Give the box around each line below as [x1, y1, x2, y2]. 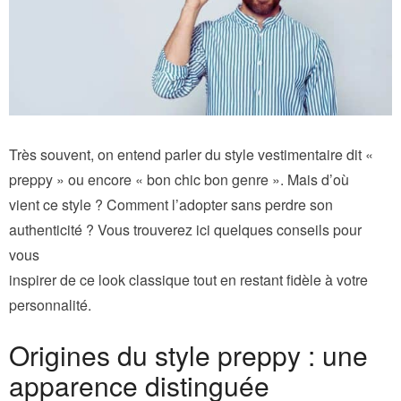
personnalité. [9, 294, 91, 315]
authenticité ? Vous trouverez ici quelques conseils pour [9, 218, 362, 240]
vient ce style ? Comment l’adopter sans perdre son [9, 193, 333, 215]
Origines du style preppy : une [9, 335, 368, 374]
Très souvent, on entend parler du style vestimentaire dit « [9, 143, 373, 165]
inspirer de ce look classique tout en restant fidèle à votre [9, 269, 368, 290]
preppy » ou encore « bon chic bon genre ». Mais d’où [9, 168, 349, 190]
